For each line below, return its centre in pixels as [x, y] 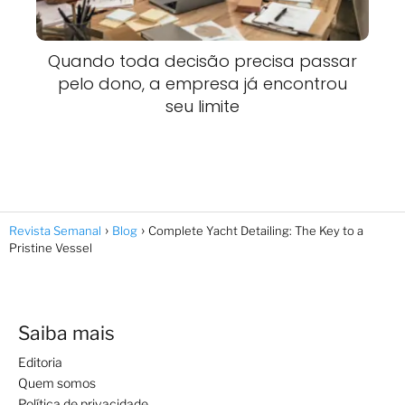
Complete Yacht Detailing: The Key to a [256, 230]
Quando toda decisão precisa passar [202, 61]
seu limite [202, 106]
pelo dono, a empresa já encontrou [202, 83]
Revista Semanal [55, 230]
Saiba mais [66, 333]
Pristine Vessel [51, 247]
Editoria [40, 362]
